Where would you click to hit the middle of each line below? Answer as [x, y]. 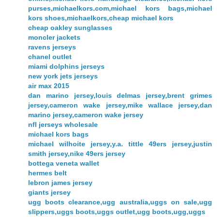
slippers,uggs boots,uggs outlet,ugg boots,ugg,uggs [117, 211]
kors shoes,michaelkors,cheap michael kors [101, 18]
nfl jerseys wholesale [63, 124]
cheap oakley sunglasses [70, 27]
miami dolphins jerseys [66, 66]
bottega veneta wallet [64, 163]
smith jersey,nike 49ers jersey [77, 153]
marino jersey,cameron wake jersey [86, 115]
